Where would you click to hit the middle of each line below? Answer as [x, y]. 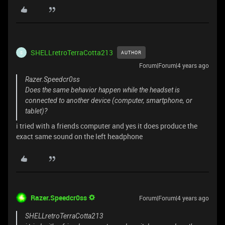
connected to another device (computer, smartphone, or [109, 100]
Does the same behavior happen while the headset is [102, 90]
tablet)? [36, 111]
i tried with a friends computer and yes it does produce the [107, 126]
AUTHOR [131, 52]
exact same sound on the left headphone [79, 136]
